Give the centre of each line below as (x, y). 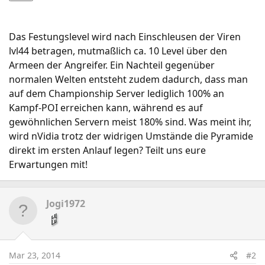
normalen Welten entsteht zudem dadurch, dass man (128, 79)
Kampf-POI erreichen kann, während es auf (106, 108)
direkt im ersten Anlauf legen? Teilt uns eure (107, 150)
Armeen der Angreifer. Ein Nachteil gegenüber (112, 65)
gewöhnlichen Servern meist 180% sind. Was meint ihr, (130, 122)
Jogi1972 (66, 203)
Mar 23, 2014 (35, 255)
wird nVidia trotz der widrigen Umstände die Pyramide (131, 136)
